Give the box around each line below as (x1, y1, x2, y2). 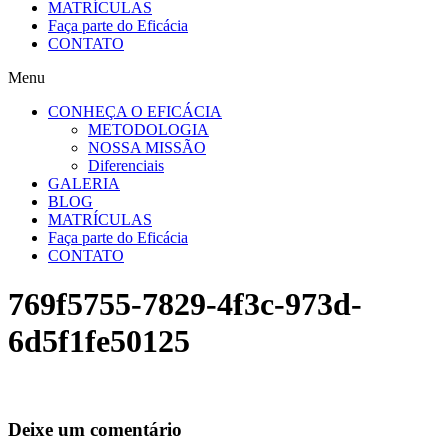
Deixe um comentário (8, 418, 182, 440)
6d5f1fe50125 (8, 323, 190, 360)
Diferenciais (88, 157, 164, 174)
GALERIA (48, 175, 120, 192)
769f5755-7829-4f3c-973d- (8, 286, 362, 323)
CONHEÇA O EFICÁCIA (48, 103, 222, 120)
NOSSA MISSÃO (88, 139, 206, 156)
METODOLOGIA (88, 121, 209, 138)
